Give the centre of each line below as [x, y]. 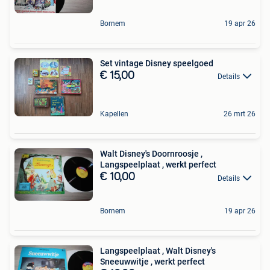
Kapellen [114, 114]
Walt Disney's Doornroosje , [151, 154]
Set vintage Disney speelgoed [157, 63]
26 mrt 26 [240, 114]
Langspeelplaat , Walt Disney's [158, 250]
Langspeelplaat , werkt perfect [158, 165]
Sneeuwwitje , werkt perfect [152, 261]
